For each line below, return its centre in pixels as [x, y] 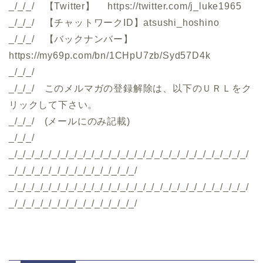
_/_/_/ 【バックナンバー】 [71, 39]
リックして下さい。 [53, 104]
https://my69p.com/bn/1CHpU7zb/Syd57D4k [110, 55]
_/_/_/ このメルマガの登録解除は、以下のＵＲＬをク [130, 88]
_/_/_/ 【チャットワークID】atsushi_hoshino [114, 22]
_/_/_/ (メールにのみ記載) [70, 121]
